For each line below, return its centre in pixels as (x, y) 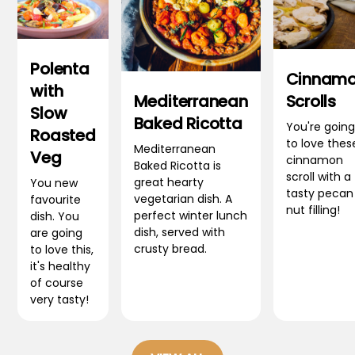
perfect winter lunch (190, 216)
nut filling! (313, 210)
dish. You (55, 217)
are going (57, 233)
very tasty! (60, 300)
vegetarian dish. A (183, 199)
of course (57, 283)
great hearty (168, 183)
